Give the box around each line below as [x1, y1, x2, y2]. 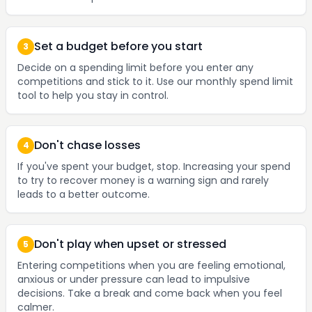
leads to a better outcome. [17, 187, 150, 201]
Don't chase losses [34, 137, 141, 153]
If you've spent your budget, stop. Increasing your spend [17, 159, 290, 173]
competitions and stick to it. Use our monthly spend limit [17, 75, 293, 88]
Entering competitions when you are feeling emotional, [17, 258, 286, 272]
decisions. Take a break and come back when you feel [17, 286, 282, 300]
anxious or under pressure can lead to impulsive [17, 272, 250, 286]
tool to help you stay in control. [17, 88, 169, 102]
